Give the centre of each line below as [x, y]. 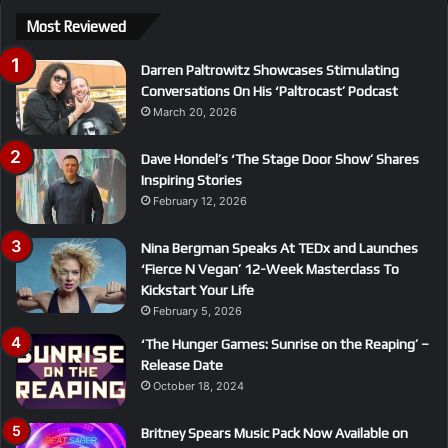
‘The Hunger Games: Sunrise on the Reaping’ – [285, 344]
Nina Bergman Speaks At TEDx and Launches [279, 248]
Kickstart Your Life [197, 290]
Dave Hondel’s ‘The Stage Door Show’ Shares [280, 159]
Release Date [182, 365]
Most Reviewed [76, 27]
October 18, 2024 [198, 386]
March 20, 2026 [195, 112]
